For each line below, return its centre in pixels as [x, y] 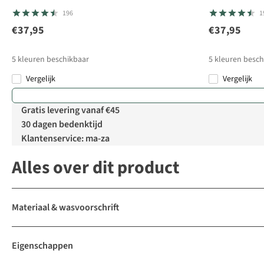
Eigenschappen [42, 246]
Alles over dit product [95, 168]
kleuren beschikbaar [53, 60]
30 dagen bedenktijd [62, 125]
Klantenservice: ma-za [65, 139]
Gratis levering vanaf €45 [70, 110]
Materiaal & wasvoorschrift [65, 208]
